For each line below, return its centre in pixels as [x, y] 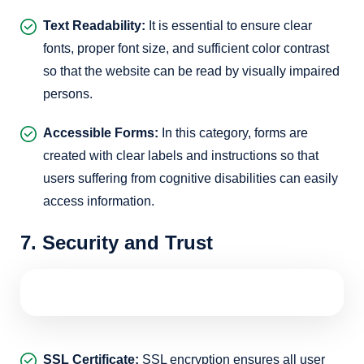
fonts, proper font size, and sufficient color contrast [186, 48]
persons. [68, 94]
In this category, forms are [233, 133]
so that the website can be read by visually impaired [191, 71]
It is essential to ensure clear [229, 26]
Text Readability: [94, 26]
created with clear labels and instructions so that [181, 156]
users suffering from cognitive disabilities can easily [191, 178]
